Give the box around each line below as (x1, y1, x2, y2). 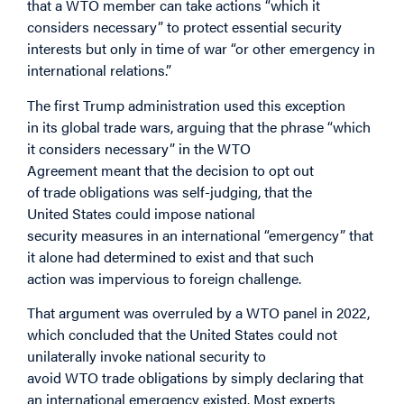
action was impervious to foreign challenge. (27, 267, 301, 289)
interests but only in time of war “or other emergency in (27, 38, 375, 60)
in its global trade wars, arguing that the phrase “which (27, 115, 371, 137)
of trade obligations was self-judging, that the (27, 180, 312, 202)
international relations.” (27, 60, 171, 81)
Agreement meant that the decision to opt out (27, 159, 314, 180)
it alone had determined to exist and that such (27, 245, 314, 267)
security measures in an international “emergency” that (27, 224, 373, 245)
